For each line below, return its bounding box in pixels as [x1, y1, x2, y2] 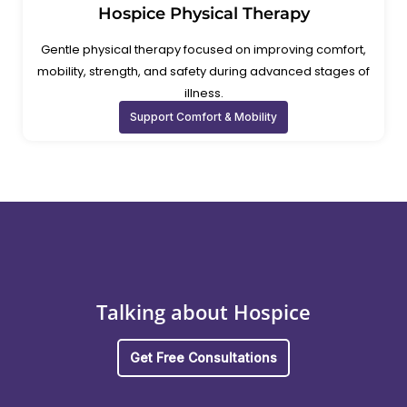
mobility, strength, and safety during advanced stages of [37, 62, 370, 80]
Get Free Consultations [130, 350, 277, 366]
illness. [184, 84, 223, 102]
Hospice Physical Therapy [97, 3, 310, 24]
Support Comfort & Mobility [130, 109, 277, 124]
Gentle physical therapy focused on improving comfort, [41, 40, 366, 58]
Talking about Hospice [96, 298, 311, 326]
